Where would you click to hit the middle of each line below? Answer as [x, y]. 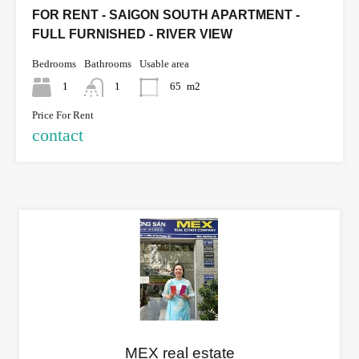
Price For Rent [63, 115]
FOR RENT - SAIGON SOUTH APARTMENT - [166, 14]
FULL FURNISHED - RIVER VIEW [132, 34]
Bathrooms [108, 63]
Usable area [164, 63]
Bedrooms [54, 63]
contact [58, 135]
